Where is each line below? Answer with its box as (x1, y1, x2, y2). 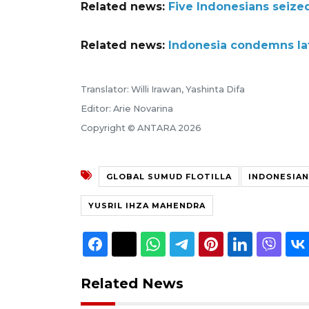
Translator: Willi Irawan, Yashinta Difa (81, 83, 245, 94)
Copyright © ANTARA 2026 (81, 122, 201, 133)
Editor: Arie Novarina (81, 103, 173, 114)
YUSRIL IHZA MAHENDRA (88, 200, 206, 210)
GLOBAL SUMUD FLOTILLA (106, 171, 232, 181)
